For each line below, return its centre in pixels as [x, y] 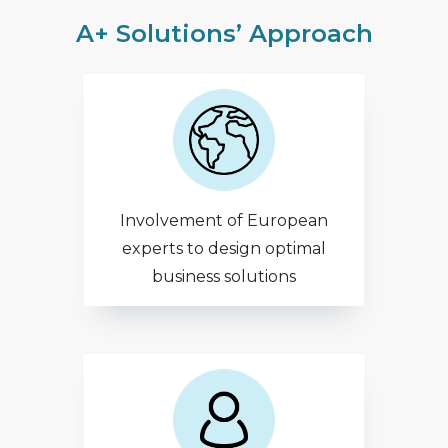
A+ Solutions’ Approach [224, 33]
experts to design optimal [224, 248]
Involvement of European [224, 220]
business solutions [224, 276]
